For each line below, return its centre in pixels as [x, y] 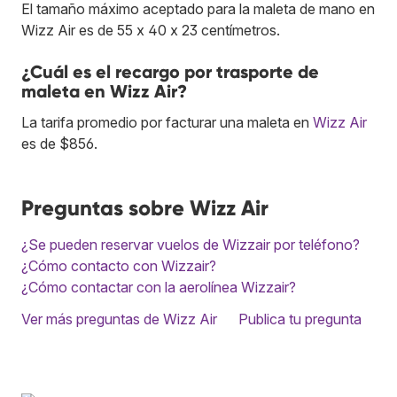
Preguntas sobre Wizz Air [145, 207]
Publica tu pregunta [300, 319]
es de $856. [59, 143]
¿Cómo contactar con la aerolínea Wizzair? [159, 287]
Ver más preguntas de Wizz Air [119, 319]
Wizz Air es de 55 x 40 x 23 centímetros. [151, 30]
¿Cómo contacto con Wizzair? [119, 265]
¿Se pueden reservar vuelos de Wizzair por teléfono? [191, 244]
